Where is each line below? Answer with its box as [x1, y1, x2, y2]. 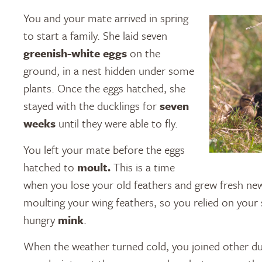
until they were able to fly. [56, 115, 178, 132]
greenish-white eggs [23, 45, 127, 61]
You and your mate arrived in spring [23, 10, 188, 26]
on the [127, 45, 160, 61]
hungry [23, 212, 58, 228]
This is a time [113, 159, 175, 175]
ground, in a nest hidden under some [23, 63, 194, 79]
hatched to [23, 159, 77, 175]
